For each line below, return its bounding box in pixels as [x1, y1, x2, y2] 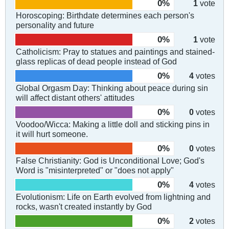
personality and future [16, 20, 94, 30]
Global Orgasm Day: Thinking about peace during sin [16, 83, 208, 93]
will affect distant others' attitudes [16, 93, 134, 103]
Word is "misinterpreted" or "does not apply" [16, 166, 174, 175]
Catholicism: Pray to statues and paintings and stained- [16, 47, 215, 57]
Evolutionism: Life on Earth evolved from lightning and [16, 192, 211, 202]
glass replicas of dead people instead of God [16, 57, 177, 66]
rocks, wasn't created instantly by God [16, 202, 152, 212]
